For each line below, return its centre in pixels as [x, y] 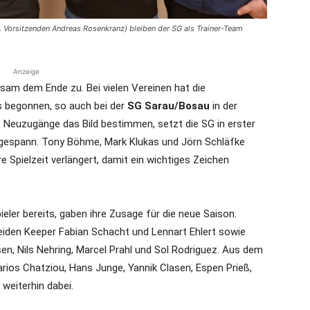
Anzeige [26, 71]
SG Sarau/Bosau [168, 106]
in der [224, 106]
